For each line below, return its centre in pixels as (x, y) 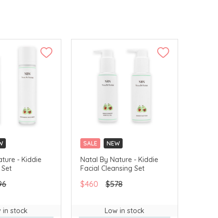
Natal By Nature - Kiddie (119, 159)
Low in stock (125, 210)
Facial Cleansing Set (112, 168)
